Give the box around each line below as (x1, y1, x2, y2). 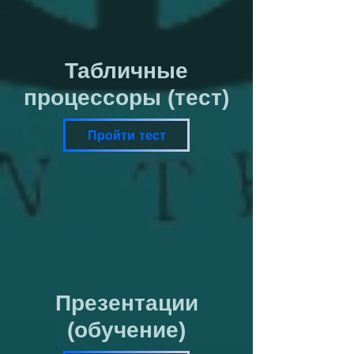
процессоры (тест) (24, 85, 229, 110)
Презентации (55, 291, 198, 315)
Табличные (65, 58, 188, 83)
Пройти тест (87, 127, 166, 143)
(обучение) (67, 318, 186, 342)
